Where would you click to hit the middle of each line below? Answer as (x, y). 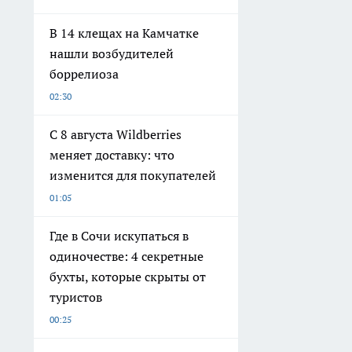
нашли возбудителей (112, 54)
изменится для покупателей (133, 176)
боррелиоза (84, 74)
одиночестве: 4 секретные (126, 257)
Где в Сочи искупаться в (119, 236)
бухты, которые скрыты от (128, 277)
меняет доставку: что (112, 155)
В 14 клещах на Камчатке (124, 33)
